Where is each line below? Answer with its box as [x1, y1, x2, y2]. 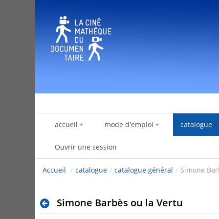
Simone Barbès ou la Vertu [56, 196, 183, 210]
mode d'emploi [105, 120, 153, 130]
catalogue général [114, 165, 173, 175]
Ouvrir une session [55, 142, 117, 152]
